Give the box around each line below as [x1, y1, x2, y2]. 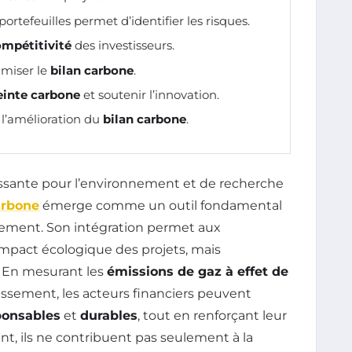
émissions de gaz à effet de [107, 263, 288, 279]
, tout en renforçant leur [137, 307, 287, 323]
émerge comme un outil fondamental [39, 197, 282, 213]
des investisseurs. [71, 38, 174, 53]
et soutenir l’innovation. [80, 87, 219, 103]
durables [80, 307, 137, 323]
